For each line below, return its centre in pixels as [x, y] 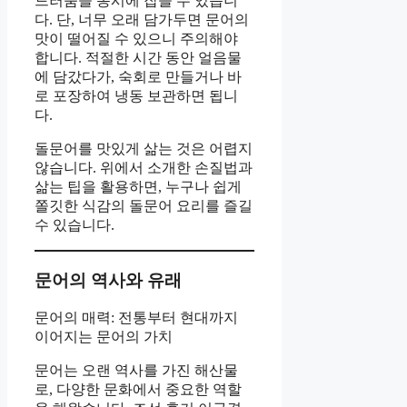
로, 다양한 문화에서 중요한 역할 [138, 390]
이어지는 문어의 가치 [104, 337]
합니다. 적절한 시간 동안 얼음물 [138, 57]
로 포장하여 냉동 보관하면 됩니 [136, 95]
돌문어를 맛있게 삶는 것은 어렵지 [144, 148]
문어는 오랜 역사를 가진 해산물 [136, 371]
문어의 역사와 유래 [108, 280]
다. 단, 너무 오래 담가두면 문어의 [142, 19]
